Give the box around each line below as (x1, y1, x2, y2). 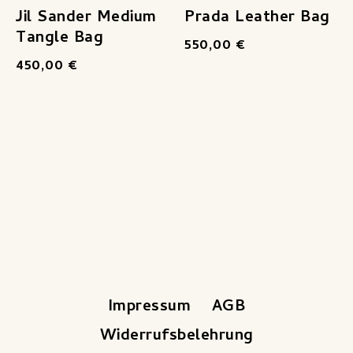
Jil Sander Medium (16, 5, 157, 32)
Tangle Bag (16, 25, 103, 52)
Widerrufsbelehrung (99, 324, 254, 350)
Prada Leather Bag (184, 5, 330, 32)
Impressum (107, 295, 191, 321)
